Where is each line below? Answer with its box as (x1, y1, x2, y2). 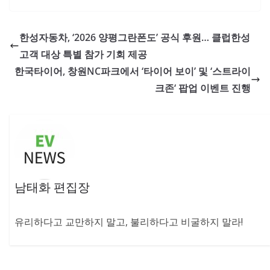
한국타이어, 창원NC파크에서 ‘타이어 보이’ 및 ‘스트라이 (14, 64, 251, 78)
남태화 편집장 (14, 179, 90, 196)
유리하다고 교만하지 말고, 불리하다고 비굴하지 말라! (14, 215, 243, 229)
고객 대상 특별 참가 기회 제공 (19, 48, 147, 61)
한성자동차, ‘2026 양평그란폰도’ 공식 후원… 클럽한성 (19, 31, 250, 45)
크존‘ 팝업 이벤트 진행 (155, 81, 251, 95)
